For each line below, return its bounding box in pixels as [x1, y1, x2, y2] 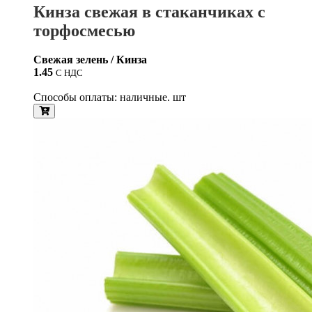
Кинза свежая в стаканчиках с [33, 2, 265, 21]
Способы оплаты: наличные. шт [33, 91, 186, 104]
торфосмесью [33, 21, 135, 40]
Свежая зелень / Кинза [33, 54, 147, 66]
